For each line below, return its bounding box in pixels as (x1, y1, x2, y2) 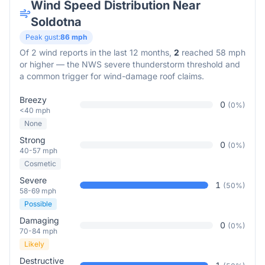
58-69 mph (20, 186, 56, 195)
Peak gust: (25, 33, 60, 41)
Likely (24, 240, 44, 248)
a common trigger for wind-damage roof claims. (20, 71, 204, 81)
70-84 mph (20, 227, 57, 235)
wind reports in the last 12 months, (37, 47, 172, 57)
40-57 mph (20, 146, 57, 155)
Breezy (20, 95, 47, 105)
